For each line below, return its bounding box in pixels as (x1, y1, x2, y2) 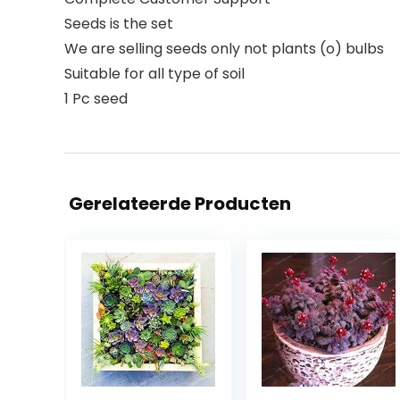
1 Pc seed (64, 87, 128, 109)
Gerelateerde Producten (69, 190, 291, 216)
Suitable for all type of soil (64, 62, 245, 84)
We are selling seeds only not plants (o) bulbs (64, 37, 384, 59)
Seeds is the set (64, 12, 173, 34)
